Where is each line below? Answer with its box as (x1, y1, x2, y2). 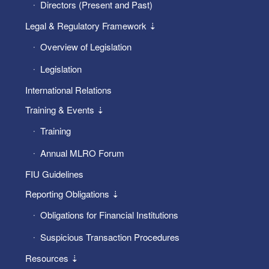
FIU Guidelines (25, 167, 83, 180)
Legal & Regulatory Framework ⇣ (25, 19, 157, 32)
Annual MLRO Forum (40, 146, 124, 159)
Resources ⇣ (25, 251, 79, 264)
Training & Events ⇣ (25, 103, 104, 116)
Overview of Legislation (40, 40, 131, 53)
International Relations (25, 83, 112, 96)
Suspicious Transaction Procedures (40, 230, 180, 243)
